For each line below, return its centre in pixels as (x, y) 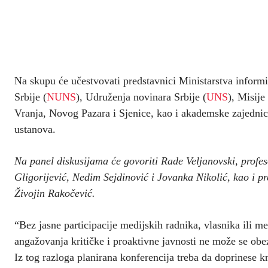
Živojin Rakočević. (55, 193)
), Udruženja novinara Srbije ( (141, 97)
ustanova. (35, 129)
